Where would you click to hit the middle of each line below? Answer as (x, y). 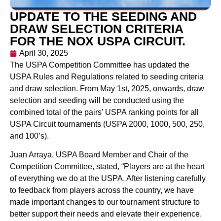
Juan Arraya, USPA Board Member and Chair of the (99, 155)
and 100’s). (30, 136)
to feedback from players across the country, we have (102, 190)
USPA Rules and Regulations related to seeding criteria (107, 76)
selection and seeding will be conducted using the (97, 100)
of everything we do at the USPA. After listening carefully (108, 179)
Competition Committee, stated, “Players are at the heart (107, 167)
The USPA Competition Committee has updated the (100, 65)
